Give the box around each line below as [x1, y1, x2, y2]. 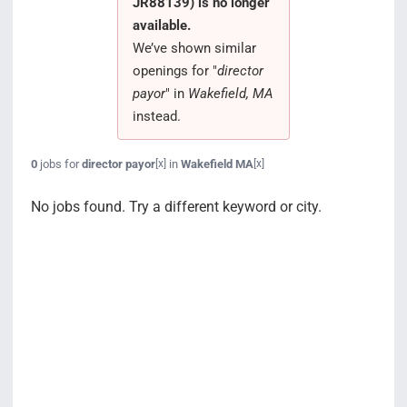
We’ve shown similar [132, 39, 256, 56]
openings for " [132, 62, 217, 79]
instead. [132, 107, 181, 124]
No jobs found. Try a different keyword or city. [30, 197, 322, 215]
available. [132, 16, 191, 34]
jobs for [36, 156, 82, 171]
